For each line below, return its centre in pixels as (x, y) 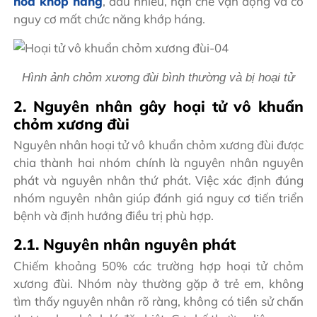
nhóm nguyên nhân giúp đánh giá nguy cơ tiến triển (158, 198)
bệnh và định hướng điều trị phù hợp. (114, 216)
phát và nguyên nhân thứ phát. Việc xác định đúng (158, 180)
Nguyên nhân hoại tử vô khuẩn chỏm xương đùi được (158, 145)
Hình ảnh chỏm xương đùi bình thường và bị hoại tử (158, 77)
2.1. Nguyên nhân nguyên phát (125, 244)
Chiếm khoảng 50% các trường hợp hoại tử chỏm (158, 265)
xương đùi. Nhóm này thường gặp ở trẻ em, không (158, 283)
